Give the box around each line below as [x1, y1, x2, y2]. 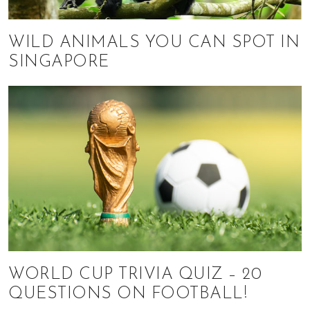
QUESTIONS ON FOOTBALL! [8, 285, 247, 302]
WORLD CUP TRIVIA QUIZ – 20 [8, 266, 262, 283]
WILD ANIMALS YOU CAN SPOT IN [8, 35, 300, 52]
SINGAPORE [8, 54, 109, 71]
